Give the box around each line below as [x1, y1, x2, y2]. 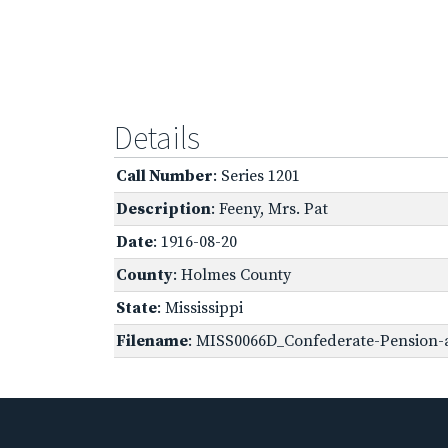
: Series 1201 [213, 165, 300, 186]
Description [116, 198, 211, 219]
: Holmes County [173, 264, 291, 285]
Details [114, 117, 200, 158]
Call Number [116, 165, 213, 186]
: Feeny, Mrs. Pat [211, 198, 328, 219]
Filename [116, 330, 188, 351]
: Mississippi [157, 297, 243, 318]
